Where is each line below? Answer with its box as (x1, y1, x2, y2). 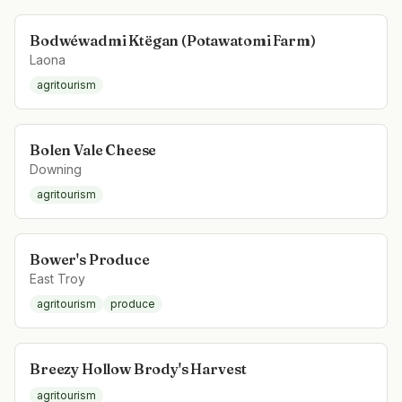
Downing (30, 162, 82, 177)
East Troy (30, 271, 85, 286)
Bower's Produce (30, 250, 150, 268)
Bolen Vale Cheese (30, 141, 157, 159)
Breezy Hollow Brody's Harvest (30, 360, 247, 378)
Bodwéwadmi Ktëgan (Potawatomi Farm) (30, 31, 316, 49)
